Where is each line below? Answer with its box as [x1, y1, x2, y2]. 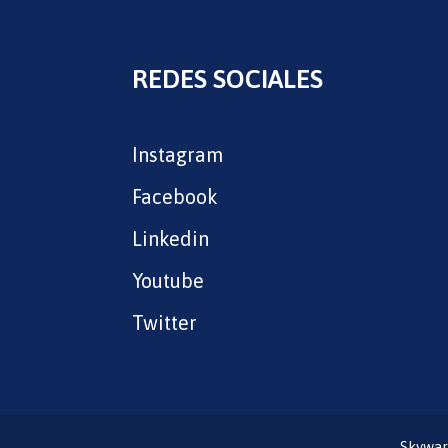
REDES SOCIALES [132, 64, 323, 94]
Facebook [132, 185, 218, 208]
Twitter [132, 311, 197, 334]
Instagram [132, 143, 223, 166]
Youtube [132, 269, 204, 292]
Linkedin [132, 227, 209, 250]
